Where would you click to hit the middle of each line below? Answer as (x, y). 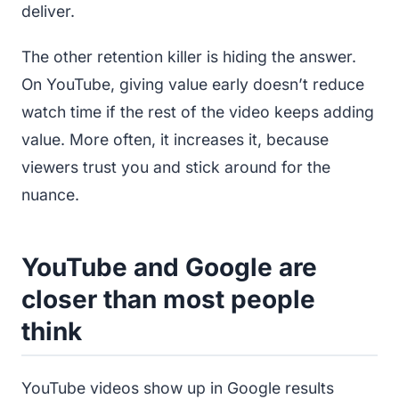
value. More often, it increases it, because (175, 139)
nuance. (50, 194)
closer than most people (168, 299)
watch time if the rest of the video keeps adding (198, 111)
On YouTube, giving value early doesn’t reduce (193, 84)
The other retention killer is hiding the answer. (189, 56)
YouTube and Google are (169, 267)
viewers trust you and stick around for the (176, 167)
